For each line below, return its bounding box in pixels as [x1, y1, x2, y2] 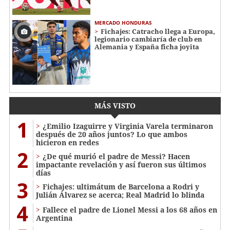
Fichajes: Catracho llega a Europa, [101, 26, 215, 36]
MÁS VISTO [94, 101, 136, 111]
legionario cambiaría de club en [94, 34, 202, 44]
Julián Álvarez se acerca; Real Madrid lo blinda [36, 190, 204, 200]
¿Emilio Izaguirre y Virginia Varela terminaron [43, 121, 213, 131]
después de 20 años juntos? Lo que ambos [36, 129, 187, 140]
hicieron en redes [36, 138, 99, 148]
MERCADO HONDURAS [94, 18, 152, 26]
